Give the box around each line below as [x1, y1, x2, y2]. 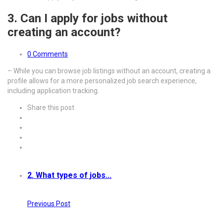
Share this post [27, 103, 74, 111]
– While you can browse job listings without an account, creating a [7, 66, 211, 75]
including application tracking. [7, 86, 99, 95]
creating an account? [7, 25, 120, 39]
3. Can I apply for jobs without [7, 11, 167, 25]
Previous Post [27, 200, 70, 208]
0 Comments [27, 50, 68, 58]
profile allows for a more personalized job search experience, [7, 76, 197, 85]
